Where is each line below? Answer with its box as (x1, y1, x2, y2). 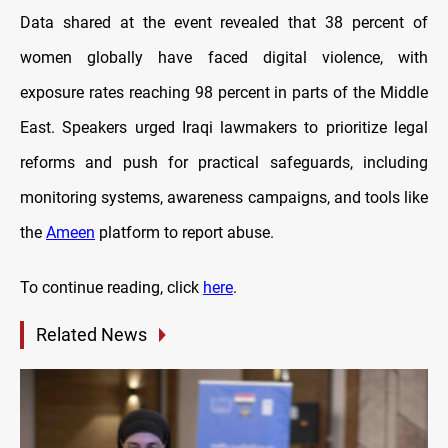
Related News (36, 324, 147, 346)
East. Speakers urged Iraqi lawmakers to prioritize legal (20, 118, 428, 138)
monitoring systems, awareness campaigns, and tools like (20, 188, 428, 208)
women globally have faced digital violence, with (20, 48, 428, 68)
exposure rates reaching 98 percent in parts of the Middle (20, 83, 428, 103)
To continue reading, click (20, 278, 203, 298)
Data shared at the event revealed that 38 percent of (20, 13, 428, 33)
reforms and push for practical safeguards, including (20, 153, 428, 173)
